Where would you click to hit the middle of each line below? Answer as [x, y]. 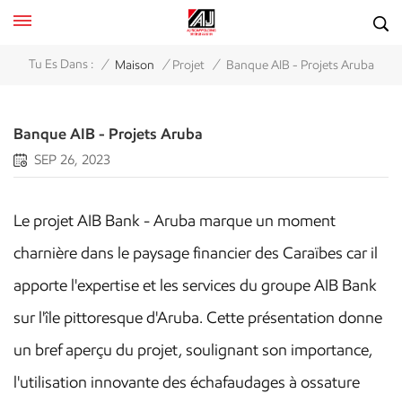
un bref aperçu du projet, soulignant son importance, [193, 350]
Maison [134, 65]
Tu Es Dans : [61, 65]
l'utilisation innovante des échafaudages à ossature [187, 382]
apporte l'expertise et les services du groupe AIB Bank [195, 285]
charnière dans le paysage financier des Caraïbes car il [196, 253]
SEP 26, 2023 [72, 160]
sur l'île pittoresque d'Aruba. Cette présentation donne [198, 318]
